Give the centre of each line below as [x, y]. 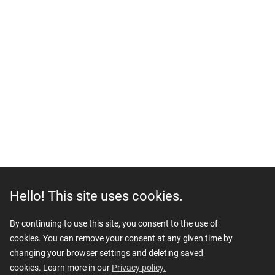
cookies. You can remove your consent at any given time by [121, 238]
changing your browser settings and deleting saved [107, 253]
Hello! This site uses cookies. [96, 196]
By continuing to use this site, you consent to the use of [114, 223]
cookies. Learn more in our [61, 268]
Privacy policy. [139, 268]
